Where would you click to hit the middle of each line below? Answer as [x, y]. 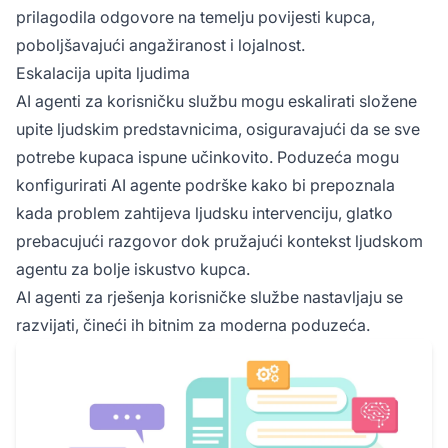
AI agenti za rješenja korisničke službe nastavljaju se [209, 296]
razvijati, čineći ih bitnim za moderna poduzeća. [193, 324]
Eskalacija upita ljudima [103, 72]
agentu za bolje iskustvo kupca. [133, 268]
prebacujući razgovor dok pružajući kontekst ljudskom [219, 240]
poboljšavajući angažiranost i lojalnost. [160, 44]
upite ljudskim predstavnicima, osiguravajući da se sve [218, 128]
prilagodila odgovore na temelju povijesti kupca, [195, 16]
